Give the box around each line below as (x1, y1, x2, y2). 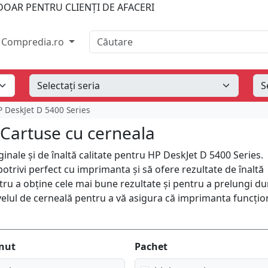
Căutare (88, 31, 124, 44)
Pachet (134, 240, 167, 253)
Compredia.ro (1, 35, 67, 48)
